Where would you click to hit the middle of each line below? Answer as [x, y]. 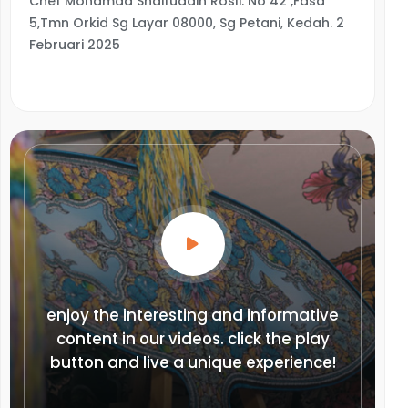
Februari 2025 [75, 45]
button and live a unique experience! [193, 362]
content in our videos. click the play [193, 339]
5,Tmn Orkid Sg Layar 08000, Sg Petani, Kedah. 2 [187, 23]
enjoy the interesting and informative [193, 315]
